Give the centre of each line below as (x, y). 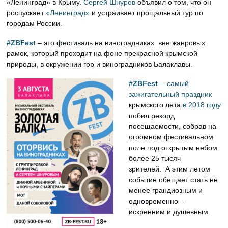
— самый (174, 84)
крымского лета (156, 105)
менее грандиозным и (166, 191)
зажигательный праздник (170, 94)
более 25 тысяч (155, 159)
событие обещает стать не (174, 180)
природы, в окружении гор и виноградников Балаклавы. (100, 64)
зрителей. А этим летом (170, 169)
